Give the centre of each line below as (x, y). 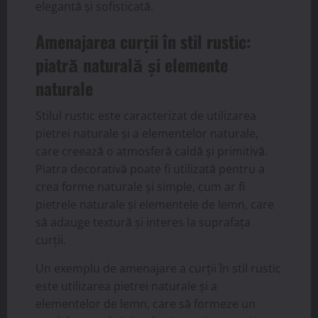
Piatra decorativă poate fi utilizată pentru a (150, 169)
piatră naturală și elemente (132, 65)
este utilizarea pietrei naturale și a (126, 286)
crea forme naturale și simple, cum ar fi (140, 187)
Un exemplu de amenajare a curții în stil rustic (158, 269)
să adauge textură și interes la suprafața (143, 223)
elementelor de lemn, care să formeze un (146, 304)
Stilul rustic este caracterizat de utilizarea (146, 116)
